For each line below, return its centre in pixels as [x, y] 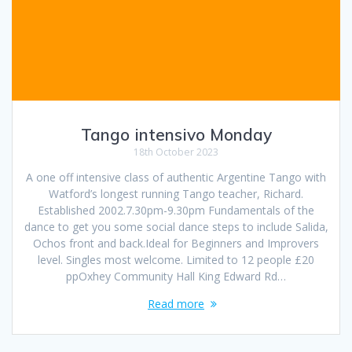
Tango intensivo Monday [176, 135]
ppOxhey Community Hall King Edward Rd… [176, 277]
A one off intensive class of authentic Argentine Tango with [176, 178]
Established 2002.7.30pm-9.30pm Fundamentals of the [176, 211]
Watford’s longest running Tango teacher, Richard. [176, 194]
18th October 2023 [176, 152]
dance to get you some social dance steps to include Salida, [176, 227]
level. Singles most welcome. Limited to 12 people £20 [176, 260]
